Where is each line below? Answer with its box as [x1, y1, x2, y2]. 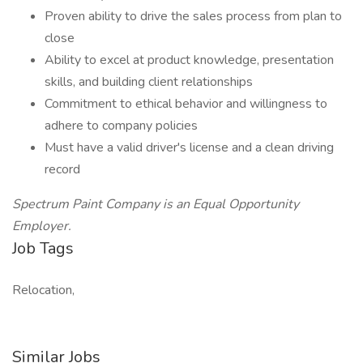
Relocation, [12, 281, 75, 299]
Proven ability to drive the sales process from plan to [45, 7, 342, 25]
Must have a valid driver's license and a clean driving [45, 139, 334, 156]
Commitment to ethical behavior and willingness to [45, 95, 327, 113]
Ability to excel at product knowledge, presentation [45, 51, 334, 69]
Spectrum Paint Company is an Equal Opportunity [12, 195, 299, 213]
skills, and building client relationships [45, 73, 253, 91]
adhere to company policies [45, 117, 198, 135]
